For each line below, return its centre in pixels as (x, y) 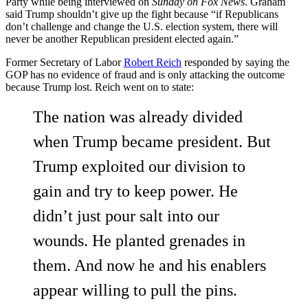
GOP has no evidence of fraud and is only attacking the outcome (145, 75)
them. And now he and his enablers (150, 266)
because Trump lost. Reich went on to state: (100, 87)
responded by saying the (235, 63)
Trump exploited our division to (139, 167)
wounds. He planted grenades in (139, 241)
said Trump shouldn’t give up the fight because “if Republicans (142, 14)
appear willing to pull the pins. (135, 290)
